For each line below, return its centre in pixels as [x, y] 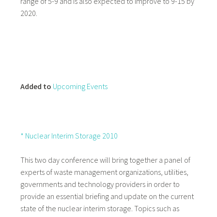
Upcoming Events [80, 86]
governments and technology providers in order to [100, 184]
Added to [36, 86]
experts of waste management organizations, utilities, [104, 172]
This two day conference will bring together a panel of [105, 160]
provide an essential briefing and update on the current [107, 196]
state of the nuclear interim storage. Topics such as [100, 209]
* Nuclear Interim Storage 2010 [69, 135]
